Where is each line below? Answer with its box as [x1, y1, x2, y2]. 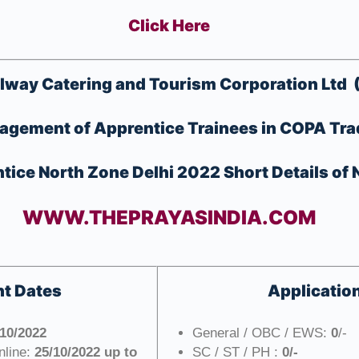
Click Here [128, 16, 211, 35]
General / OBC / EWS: [192, 325, 331, 341]
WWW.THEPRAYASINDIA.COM [22, 206, 316, 229]
